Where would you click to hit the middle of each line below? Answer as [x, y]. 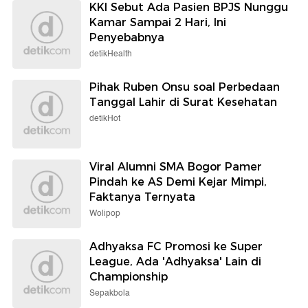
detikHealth [111, 54]
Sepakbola [110, 294]
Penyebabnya [127, 38]
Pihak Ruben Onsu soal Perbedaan [185, 87]
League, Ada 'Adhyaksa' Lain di [175, 262]
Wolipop [105, 214]
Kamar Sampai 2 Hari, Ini [158, 23]
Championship [129, 277]
